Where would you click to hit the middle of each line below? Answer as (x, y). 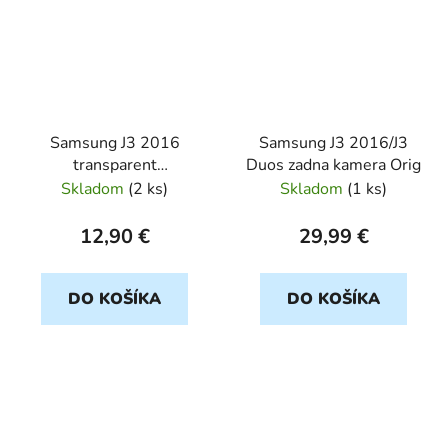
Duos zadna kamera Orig (333, 165)
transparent (114, 165)
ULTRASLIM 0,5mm (114, 187)
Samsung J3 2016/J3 (333, 143)
